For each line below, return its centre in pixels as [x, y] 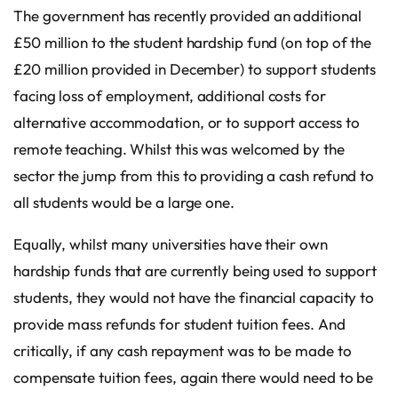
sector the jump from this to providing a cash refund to [194, 175]
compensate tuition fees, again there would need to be [194, 377]
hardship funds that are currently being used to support [195, 270]
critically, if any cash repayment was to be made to [183, 350]
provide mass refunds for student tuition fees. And [179, 323]
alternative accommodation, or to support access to [187, 122]
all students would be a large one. [124, 202]
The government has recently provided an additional [187, 15]
